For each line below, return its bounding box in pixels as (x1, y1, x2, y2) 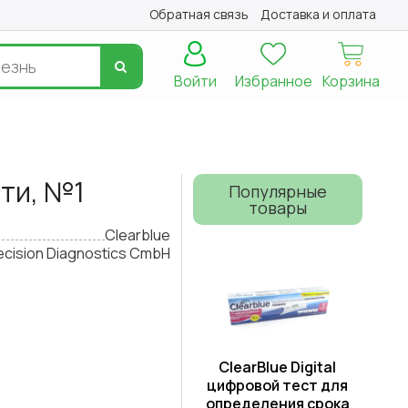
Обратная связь (149, 5, 249, 23)
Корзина (321, 71, 380, 92)
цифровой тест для (207, 375, 349, 396)
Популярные (228, 180, 327, 203)
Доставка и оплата (260, 5, 376, 23)
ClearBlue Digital (219, 357, 337, 378)
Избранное (234, 71, 312, 92)
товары (248, 197, 307, 219)
